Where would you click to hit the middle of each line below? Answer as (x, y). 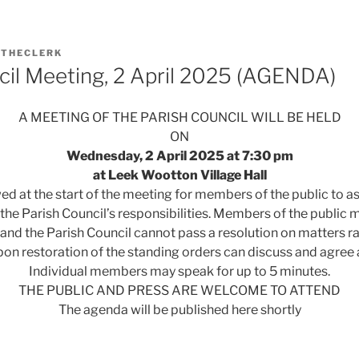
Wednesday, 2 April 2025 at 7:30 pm (179, 156)
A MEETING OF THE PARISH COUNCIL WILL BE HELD (179, 118)
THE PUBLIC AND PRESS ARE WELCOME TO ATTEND (179, 291)
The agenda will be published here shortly (179, 310)
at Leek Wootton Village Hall (179, 175)
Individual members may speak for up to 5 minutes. (179, 272)
